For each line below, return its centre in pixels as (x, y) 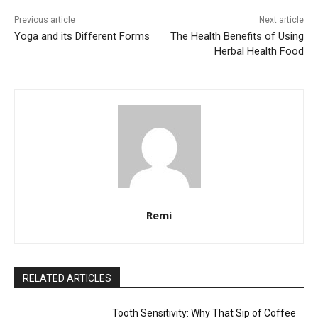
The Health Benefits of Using (237, 36)
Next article (281, 20)
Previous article (45, 20)
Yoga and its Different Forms (82, 36)
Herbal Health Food (259, 51)
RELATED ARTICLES (67, 278)
